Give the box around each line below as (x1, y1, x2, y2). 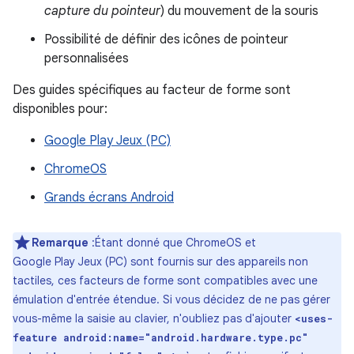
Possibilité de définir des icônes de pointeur (44, 31, 288, 47)
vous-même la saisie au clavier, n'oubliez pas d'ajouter (13, 311, 295, 326)
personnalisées (44, 50, 129, 66)
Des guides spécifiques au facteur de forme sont (13, 81, 291, 98)
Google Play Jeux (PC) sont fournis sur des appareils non (13, 254, 308, 269)
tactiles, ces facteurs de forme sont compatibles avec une (13, 273, 318, 288)
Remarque (32, 235, 88, 250)
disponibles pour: (13, 100, 107, 117)
